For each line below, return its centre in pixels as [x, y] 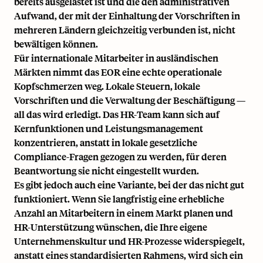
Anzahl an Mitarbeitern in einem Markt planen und [124, 213]
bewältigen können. [56, 44]
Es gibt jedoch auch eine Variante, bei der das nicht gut [129, 185]
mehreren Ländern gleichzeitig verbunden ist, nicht [125, 30]
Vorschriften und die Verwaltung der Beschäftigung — [130, 100]
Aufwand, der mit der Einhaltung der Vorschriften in [127, 16]
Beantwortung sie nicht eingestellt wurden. [107, 171]
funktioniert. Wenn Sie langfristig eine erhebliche [119, 199]
